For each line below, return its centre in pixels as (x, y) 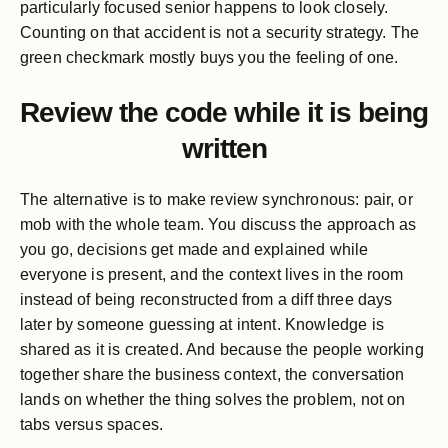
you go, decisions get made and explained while (194, 249)
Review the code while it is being (224, 112)
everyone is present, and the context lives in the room (212, 274)
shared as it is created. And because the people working (222, 349)
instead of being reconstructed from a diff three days (206, 299)
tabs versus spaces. (92, 424)
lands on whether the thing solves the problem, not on (213, 399)
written (224, 148)
